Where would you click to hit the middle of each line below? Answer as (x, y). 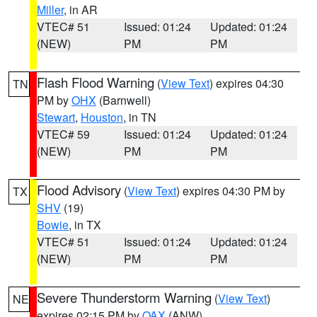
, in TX (85, 225)
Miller (50, 10)
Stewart (56, 117)
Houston (102, 117)
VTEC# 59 (63, 134)
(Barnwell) (123, 100)
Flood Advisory (79, 190)
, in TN (140, 117)
